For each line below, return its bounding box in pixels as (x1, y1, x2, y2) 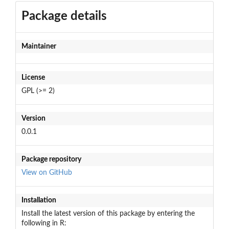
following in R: (21, 219, 66, 227)
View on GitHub (21, 169, 72, 176)
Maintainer (21, 42, 56, 50)
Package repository (21, 155, 81, 163)
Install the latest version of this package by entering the (21, 210, 195, 217)
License (21, 74, 45, 81)
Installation (21, 196, 56, 204)
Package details (21, 10, 107, 22)
